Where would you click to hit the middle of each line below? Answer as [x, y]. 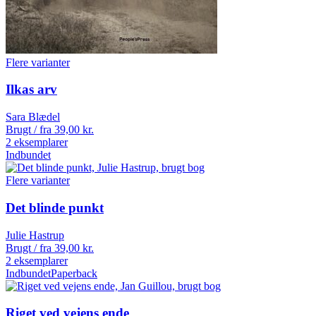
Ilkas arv [31, 90]
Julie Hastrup [35, 235]
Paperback [74, 273]
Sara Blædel [33, 117]
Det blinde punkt [55, 207]
